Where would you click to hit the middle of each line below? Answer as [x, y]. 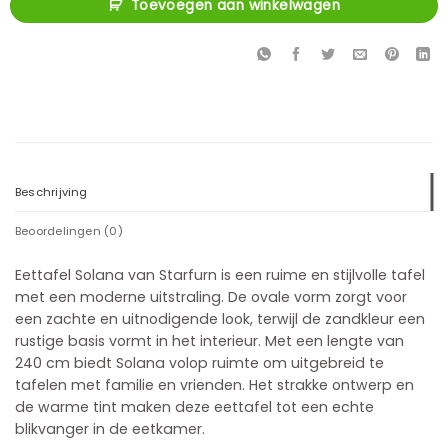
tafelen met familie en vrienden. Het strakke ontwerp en [214, 384]
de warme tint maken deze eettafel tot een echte [194, 406]
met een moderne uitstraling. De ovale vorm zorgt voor [211, 296]
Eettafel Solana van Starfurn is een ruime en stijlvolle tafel [220, 274]
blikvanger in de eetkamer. [110, 428]
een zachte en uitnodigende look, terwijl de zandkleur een [220, 318]
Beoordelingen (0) [69, 230]
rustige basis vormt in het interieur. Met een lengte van [209, 340]
